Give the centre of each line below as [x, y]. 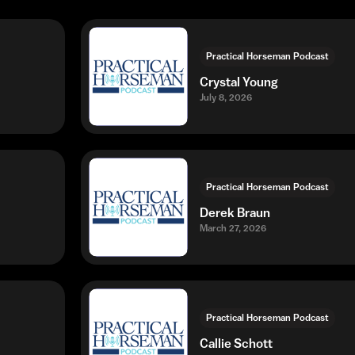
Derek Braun [235, 212]
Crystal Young [239, 81]
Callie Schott [236, 343]
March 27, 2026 [233, 228]
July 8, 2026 [226, 97]
